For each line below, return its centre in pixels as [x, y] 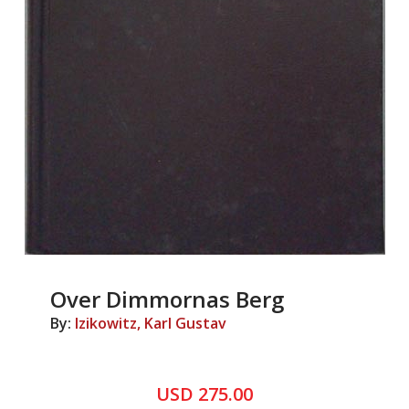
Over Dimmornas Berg [167, 299]
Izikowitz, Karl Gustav [151, 323]
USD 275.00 [204, 394]
